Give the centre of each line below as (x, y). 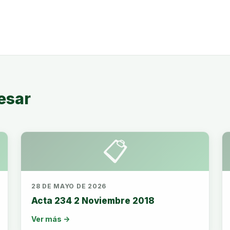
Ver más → (51, 219)
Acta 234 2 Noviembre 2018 (93, 201)
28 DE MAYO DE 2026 (69, 186)
